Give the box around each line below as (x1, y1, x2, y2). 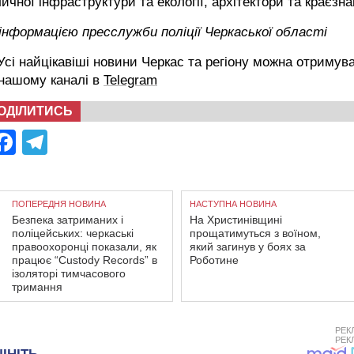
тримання (12, 280, 62, 293)
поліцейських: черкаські (12, 226, 134, 239)
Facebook (16, 127, 128, 156)
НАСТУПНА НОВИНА (190, 198, 277, 209)
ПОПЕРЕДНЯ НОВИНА (12, 198, 106, 209)
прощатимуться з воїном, (190, 226, 321, 239)
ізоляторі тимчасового (12, 266, 126, 280)
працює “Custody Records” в (12, 253, 157, 266)
